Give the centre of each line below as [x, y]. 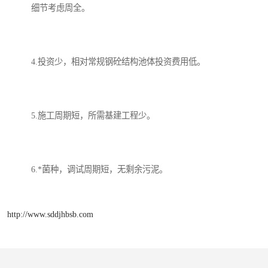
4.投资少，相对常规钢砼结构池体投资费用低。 [118, 62]
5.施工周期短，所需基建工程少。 [93, 116]
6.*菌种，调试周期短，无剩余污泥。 [99, 170]
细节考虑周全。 [60, 8]
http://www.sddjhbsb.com [50, 214]
